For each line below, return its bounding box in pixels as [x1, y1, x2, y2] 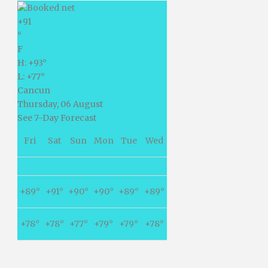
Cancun [17, 84, 50, 96]
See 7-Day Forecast [17, 112, 96, 123]
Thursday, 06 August [17, 98, 103, 109]
